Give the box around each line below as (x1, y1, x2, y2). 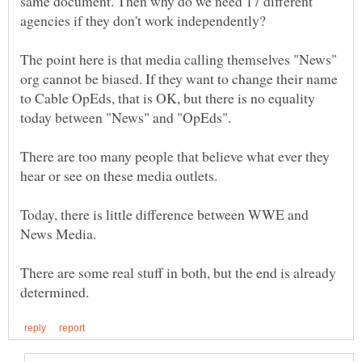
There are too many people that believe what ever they (20, 145, 330, 166)
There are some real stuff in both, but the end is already (20, 262, 336, 282)
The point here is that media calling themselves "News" (20, 48, 337, 69)
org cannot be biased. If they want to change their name (20, 68, 338, 88)
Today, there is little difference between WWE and (20, 204, 309, 224)
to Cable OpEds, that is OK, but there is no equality (20, 87, 315, 107)
